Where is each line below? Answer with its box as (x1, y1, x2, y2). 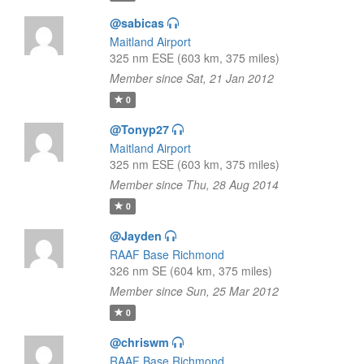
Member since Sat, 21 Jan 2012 (109, 70, 274, 86)
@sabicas (109, 15, 164, 31)
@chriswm (109, 334, 169, 350)
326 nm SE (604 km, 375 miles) (109, 262, 272, 279)
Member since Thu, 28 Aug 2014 (109, 176, 279, 193)
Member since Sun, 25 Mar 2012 (109, 283, 279, 299)
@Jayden (109, 227, 162, 244)
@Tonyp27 (109, 121, 169, 137)
